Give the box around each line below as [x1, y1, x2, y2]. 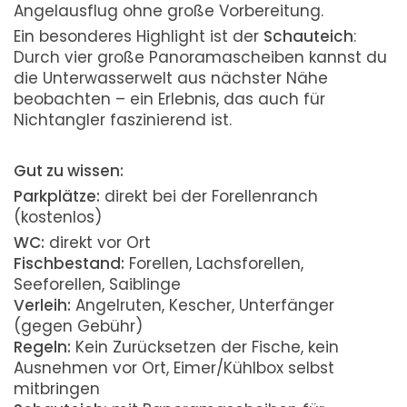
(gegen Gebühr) [14, 315, 143, 337]
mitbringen [14, 378, 100, 400]
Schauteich [263, 25, 353, 47]
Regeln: [14, 336, 71, 358]
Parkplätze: [14, 185, 100, 207]
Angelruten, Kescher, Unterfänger [71, 294, 334, 316]
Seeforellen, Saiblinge [14, 273, 181, 295]
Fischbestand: [14, 253, 124, 274]
